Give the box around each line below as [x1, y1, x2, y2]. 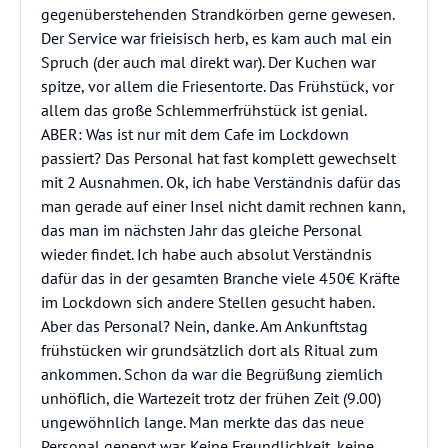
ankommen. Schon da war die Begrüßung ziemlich [41, 364, 383, 384]
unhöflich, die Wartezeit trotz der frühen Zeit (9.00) [41, 388, 381, 408]
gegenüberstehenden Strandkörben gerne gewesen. [41, 4, 394, 24]
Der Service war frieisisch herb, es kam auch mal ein [41, 28, 392, 48]
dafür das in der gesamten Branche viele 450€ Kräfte [41, 268, 400, 288]
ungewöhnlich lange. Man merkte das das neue [41, 412, 364, 432]
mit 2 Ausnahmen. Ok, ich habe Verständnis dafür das [41, 172, 401, 192]
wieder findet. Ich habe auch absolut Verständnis [41, 244, 372, 264]
